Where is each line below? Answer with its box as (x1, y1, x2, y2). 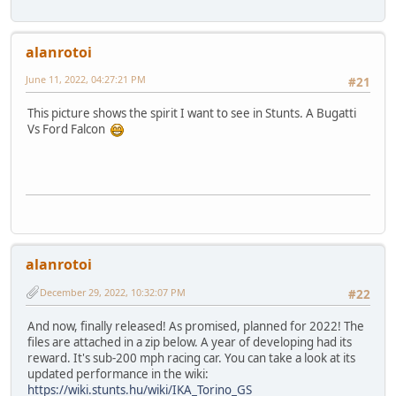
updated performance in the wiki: (27, 365, 209, 382)
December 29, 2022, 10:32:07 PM (40, 285, 186, 299)
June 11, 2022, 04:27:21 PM (26, 72, 146, 87)
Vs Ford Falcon (27, 120, 110, 137)
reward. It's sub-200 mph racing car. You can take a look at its (27, 349, 355, 366)
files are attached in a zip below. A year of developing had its (27, 333, 352, 350)
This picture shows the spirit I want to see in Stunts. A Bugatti (27, 104, 356, 121)
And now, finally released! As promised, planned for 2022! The (27, 317, 364, 334)
